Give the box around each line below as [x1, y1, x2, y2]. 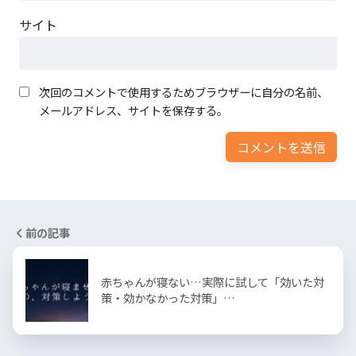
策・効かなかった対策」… [101, 288, 235, 306]
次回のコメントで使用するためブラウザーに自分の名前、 [39, 83, 328, 100]
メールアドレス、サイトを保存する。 [39, 101, 228, 118]
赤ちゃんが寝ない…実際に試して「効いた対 [101, 273, 324, 290]
